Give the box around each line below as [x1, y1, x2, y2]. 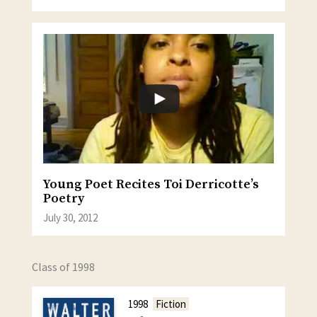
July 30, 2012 [42, 210, 98, 224]
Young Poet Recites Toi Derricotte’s [42, 176, 259, 193]
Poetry [42, 190, 84, 207]
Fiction [155, 296, 186, 311]
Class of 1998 [31, 259, 95, 274]
